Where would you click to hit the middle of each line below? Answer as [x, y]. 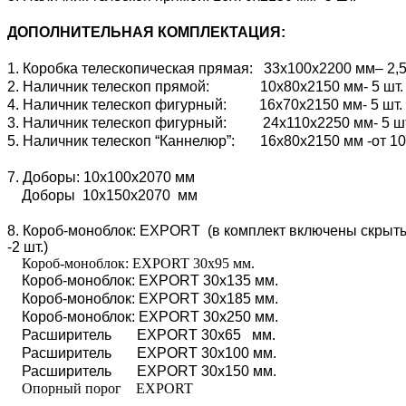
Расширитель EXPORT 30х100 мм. [142, 353]
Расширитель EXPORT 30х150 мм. [142, 372]
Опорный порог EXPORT [100, 389]
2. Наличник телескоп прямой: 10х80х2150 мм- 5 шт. [205, 87]
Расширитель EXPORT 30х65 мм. [141, 335]
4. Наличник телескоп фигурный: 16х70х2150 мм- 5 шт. [205, 105]
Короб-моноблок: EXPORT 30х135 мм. [143, 281]
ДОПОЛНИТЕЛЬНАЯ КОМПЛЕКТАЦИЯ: [146, 33]
